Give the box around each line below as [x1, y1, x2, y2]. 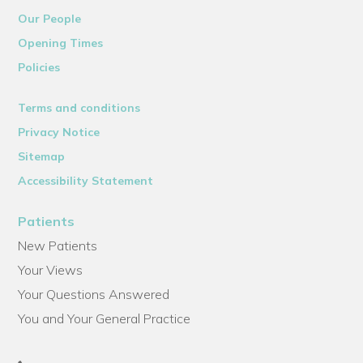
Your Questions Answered [18, 285, 170, 302]
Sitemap [18, 148, 66, 164]
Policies [18, 59, 61, 75]
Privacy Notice [18, 124, 100, 139]
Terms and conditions [18, 100, 141, 115]
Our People [18, 11, 82, 26]
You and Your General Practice [18, 310, 191, 327]
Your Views [18, 261, 83, 278]
